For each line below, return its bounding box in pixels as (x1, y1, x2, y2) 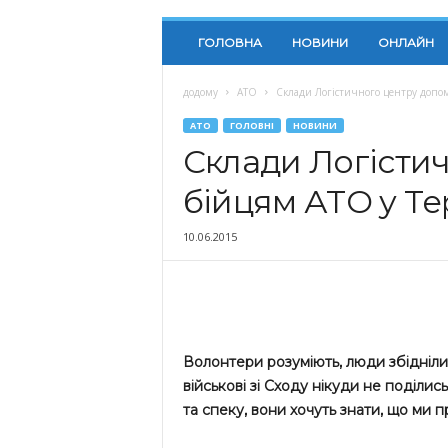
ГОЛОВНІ (229, 119, 274, 132)
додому (182, 85, 218, 99)
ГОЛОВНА (197, 35, 262, 50)
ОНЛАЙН (377, 35, 434, 50)
